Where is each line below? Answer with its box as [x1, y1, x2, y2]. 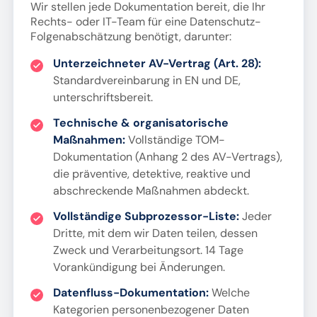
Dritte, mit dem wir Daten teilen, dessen [52, 226, 258, 241]
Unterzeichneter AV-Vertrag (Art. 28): [52, 56, 261, 71]
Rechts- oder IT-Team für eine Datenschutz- [30, 14, 261, 29]
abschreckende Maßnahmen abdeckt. [52, 183, 249, 198]
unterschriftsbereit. [52, 90, 153, 105]
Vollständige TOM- [125, 132, 225, 147]
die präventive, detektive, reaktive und [52, 166, 250, 181]
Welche [208, 285, 250, 300]
